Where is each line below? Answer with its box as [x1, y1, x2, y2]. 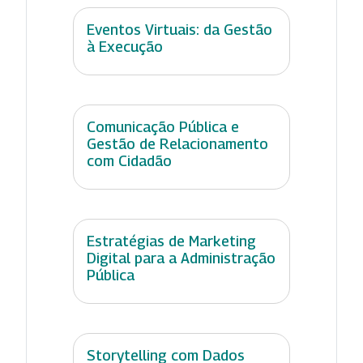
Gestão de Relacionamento [87, 135, 268, 152]
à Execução [87, 37, 163, 55]
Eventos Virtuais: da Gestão [87, 20, 272, 38]
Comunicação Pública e [87, 117, 239, 135]
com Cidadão [87, 152, 172, 169]
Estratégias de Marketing [87, 232, 256, 250]
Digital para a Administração [87, 249, 275, 267]
